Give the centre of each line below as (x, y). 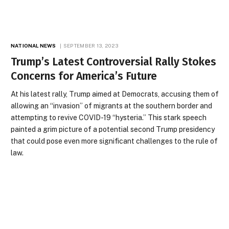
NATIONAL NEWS (33, 45)
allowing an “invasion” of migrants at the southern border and (112, 106)
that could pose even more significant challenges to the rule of (114, 141)
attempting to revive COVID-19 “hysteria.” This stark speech (109, 118)
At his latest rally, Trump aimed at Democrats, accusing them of (115, 94)
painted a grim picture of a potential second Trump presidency (113, 129)
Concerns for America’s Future (84, 76)
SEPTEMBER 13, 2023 (91, 45)
